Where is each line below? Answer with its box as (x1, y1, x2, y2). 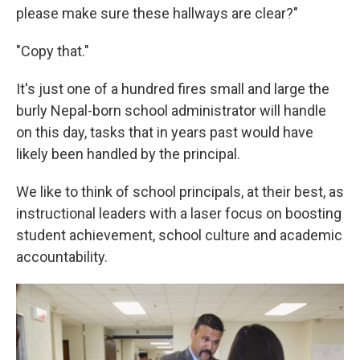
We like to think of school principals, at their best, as (16, 183, 344, 200)
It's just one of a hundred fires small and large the (16, 80, 329, 97)
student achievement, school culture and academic (16, 227, 342, 243)
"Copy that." (16, 43, 89, 59)
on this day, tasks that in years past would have (16, 124, 313, 141)
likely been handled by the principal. (16, 145, 240, 162)
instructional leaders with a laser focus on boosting (16, 205, 342, 222)
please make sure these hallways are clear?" (16, 5, 298, 22)
